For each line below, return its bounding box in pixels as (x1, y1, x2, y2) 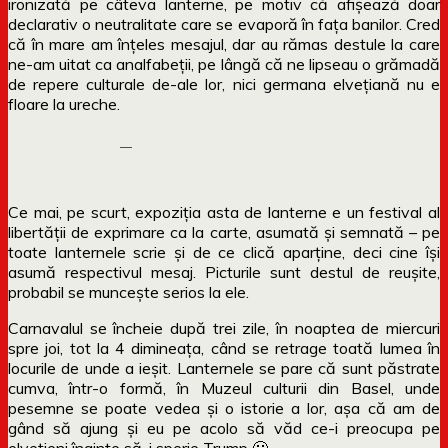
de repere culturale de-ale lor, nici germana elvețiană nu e (8, 73, 440, 94)
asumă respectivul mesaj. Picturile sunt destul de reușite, (8, 261, 440, 282)
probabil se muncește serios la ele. (8, 281, 249, 302)
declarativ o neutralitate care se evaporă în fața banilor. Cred (8, 13, 440, 34)
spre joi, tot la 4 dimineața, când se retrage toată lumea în (8, 337, 440, 358)
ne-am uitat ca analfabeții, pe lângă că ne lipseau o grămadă (8, 53, 440, 74)
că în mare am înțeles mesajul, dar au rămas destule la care (8, 33, 440, 54)
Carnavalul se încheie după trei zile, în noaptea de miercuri (8, 317, 440, 338)
